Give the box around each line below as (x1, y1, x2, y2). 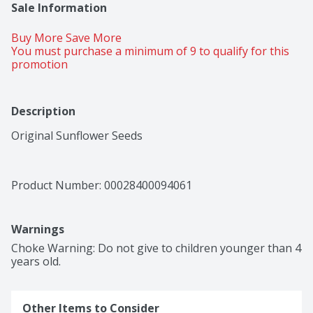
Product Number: (11, 177, 104, 194)
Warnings (11, 221, 64, 238)
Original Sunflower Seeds (11, 128, 143, 144)
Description (11, 103, 75, 119)
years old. (11, 254, 61, 270)
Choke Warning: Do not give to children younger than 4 (11, 240, 301, 256)
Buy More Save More (11, 30, 124, 46)
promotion (11, 57, 68, 73)
